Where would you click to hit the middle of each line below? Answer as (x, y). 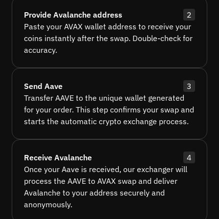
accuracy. (41, 50)
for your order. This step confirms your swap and (109, 110)
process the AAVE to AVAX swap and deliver (101, 181)
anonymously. (48, 205)
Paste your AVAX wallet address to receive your (108, 27)
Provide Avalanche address (73, 15)
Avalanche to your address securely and (94, 193)
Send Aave (43, 86)
